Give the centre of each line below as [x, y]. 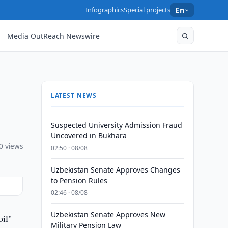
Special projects [147, 10]
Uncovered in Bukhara [89, 136]
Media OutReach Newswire [54, 36]
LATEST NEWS [74, 95]
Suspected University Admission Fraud [116, 125]
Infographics [105, 10]
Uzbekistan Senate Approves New [108, 215]
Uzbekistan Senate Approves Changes [115, 170]
